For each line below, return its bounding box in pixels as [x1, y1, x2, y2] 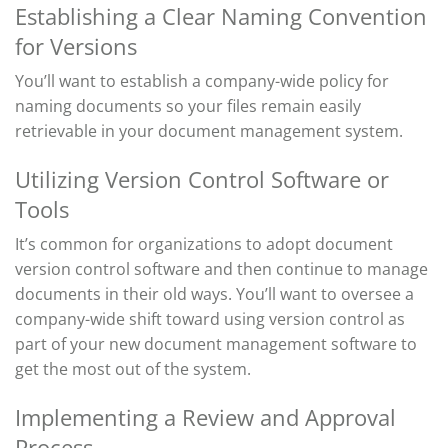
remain [261, 95, 315, 118]
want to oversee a [276, 283, 414, 306]
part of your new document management [15, 333, 331, 356]
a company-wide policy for [188, 70, 389, 93]
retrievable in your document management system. [15, 120, 407, 143]
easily [315, 95, 361, 118]
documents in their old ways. [15, 283, 236, 306]
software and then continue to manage [130, 258, 428, 281]
